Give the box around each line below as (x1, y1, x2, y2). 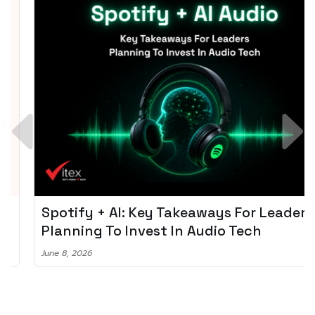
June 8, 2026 (18, 246, 69, 259)
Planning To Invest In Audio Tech (18, 221, 238, 240)
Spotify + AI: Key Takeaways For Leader (18, 202, 283, 221)
